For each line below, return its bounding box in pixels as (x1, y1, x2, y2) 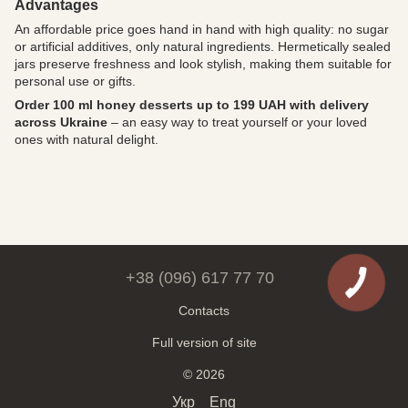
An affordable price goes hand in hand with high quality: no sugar (15, 21, 389, 36)
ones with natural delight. (15, 131, 158, 147)
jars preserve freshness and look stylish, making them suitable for (15, 56, 392, 71)
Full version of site (151, 334, 257, 350)
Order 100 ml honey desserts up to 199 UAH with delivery (15, 97, 369, 112)
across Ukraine (15, 114, 107, 129)
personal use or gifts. (15, 73, 136, 88)
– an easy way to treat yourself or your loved (107, 114, 367, 129)
